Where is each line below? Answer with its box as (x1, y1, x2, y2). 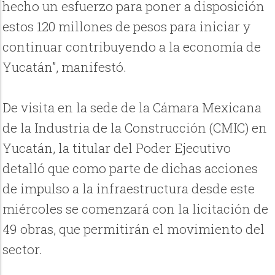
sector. (2, 241, 43, 258)
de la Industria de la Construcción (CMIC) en (2, 119, 268, 137)
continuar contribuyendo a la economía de (2, 38, 261, 56)
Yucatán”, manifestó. (2, 58, 127, 76)
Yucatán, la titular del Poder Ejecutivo (2, 139, 231, 157)
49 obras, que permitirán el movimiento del (2, 220, 265, 238)
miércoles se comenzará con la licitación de (2, 200, 269, 218)
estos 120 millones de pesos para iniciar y (2, 18, 251, 36)
